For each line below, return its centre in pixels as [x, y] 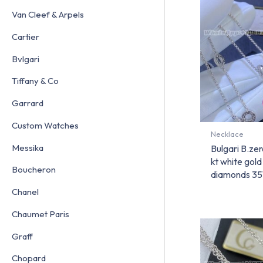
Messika [28, 147]
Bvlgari [26, 59]
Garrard [28, 103]
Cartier [26, 36]
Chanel [25, 192]
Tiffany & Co [35, 81]
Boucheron [34, 170]
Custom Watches [45, 125]
